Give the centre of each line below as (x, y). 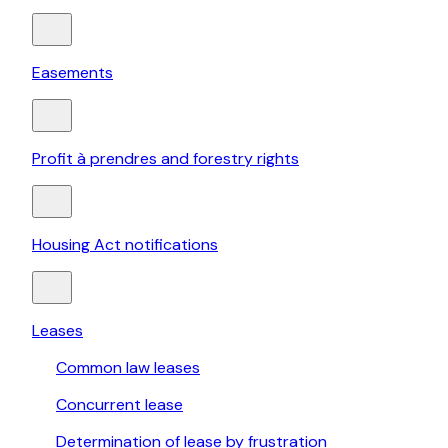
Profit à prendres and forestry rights (165, 159)
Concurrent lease (119, 405)
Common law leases (128, 368)
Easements (72, 73)
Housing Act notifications (125, 245)
